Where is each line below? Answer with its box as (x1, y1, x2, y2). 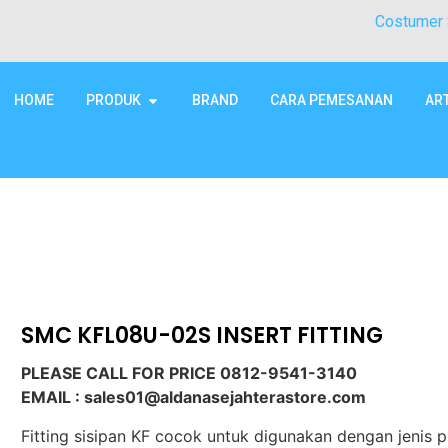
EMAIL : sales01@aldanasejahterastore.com (21, 387, 366, 408)
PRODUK (86, 92, 141, 108)
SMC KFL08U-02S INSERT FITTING (21, 319, 383, 351)
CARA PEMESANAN (270, 92, 393, 108)
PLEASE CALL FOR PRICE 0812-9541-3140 (21, 363, 357, 384)
